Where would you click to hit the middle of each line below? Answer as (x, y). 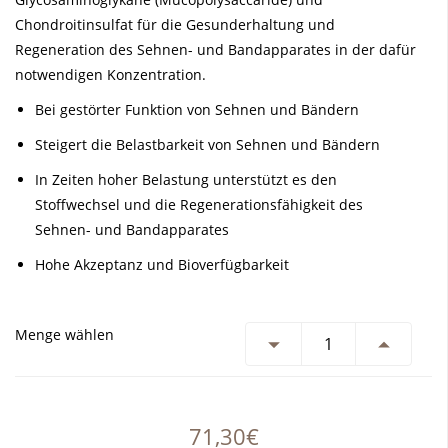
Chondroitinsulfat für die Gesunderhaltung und (175, 24)
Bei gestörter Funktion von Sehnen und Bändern (199, 109)
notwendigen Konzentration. (112, 74)
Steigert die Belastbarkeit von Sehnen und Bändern (209, 144)
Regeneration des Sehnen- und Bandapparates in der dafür (215, 49)
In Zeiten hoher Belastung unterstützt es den (186, 179)
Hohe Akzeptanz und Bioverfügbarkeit (162, 264)
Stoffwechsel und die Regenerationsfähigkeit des (199, 204)
